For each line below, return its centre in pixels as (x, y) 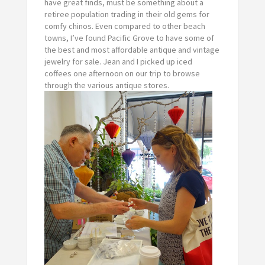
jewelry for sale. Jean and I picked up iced (118, 61)
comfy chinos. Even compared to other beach (125, 26)
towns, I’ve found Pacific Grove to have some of (129, 38)
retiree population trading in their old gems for (127, 14)
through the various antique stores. (106, 85)
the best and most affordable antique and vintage (132, 49)
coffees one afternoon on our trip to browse (122, 73)
